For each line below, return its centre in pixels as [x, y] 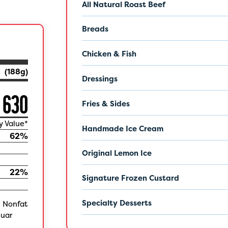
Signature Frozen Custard [130, 178]
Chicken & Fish [109, 54]
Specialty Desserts [117, 203]
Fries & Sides [106, 104]
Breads [95, 29]
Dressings [99, 79]
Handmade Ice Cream [122, 129]
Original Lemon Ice [117, 153]
